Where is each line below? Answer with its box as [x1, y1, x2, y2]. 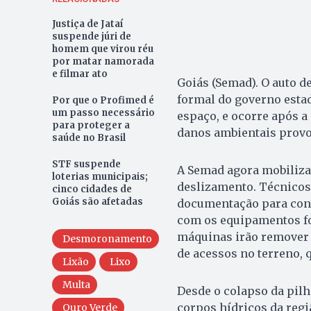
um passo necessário [51, 107, 155, 119]
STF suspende [51, 158, 121, 171]
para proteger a [51, 119, 130, 132]
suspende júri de [51, 31, 131, 43]
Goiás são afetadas [51, 196, 143, 208]
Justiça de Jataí [51, 18, 123, 31]
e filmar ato [51, 68, 108, 81]
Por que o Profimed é [51, 94, 154, 107]
